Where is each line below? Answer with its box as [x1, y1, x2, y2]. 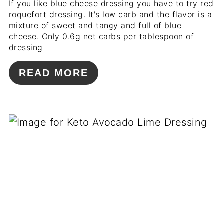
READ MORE [18, 67, 88, 78]
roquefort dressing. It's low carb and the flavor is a [8, 9, 212, 19]
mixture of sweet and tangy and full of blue [8, 20, 182, 30]
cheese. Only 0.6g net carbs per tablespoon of [8, 31, 194, 41]
